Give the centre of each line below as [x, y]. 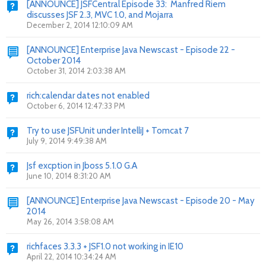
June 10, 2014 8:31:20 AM [69, 176]
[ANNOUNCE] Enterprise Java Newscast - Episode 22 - [131, 50]
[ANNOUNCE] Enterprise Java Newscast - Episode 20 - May [141, 201]
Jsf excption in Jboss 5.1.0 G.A [82, 166]
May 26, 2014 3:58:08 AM [70, 221]
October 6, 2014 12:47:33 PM [76, 106]
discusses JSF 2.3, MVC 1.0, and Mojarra [100, 15]
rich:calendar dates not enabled [88, 96]
